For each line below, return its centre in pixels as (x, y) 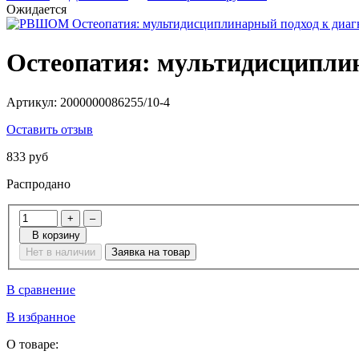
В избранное (41, 317)
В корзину (53, 236)
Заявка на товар (151, 252)
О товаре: (32, 345)
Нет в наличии (61, 252)
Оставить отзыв (50, 129)
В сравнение (41, 290)
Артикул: (33, 102)
